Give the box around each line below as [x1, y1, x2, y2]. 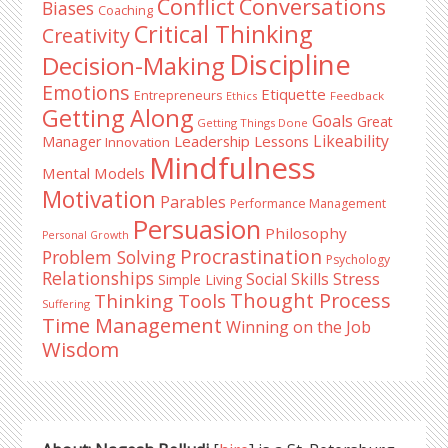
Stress [333, 267, 381, 290]
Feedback [330, 88, 385, 103]
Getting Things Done [197, 115, 309, 130]
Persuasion [133, 212, 262, 247]
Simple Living [158, 270, 243, 289]
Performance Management [230, 195, 387, 212]
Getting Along [42, 102, 194, 134]
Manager [42, 132, 102, 151]
